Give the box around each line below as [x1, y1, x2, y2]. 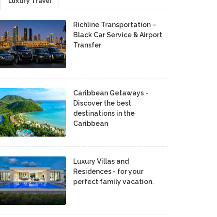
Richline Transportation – [73, 21, 156, 29]
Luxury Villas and [73, 157, 129, 165]
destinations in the [73, 109, 135, 117]
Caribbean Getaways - [73, 89, 148, 97]
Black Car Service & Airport [73, 31, 162, 39]
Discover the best [73, 99, 131, 107]
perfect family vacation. [73, 178, 154, 186]
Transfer [73, 41, 101, 49]
